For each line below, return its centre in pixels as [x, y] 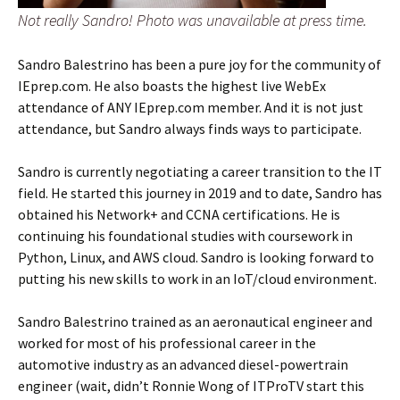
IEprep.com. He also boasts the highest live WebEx [172, 85]
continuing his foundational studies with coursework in [185, 235]
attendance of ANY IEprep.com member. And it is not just [191, 107]
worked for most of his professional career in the [167, 342]
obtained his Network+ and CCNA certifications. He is [179, 214]
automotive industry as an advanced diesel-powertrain [183, 364]
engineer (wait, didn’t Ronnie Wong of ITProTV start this [191, 385]
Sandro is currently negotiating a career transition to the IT [200, 171]
